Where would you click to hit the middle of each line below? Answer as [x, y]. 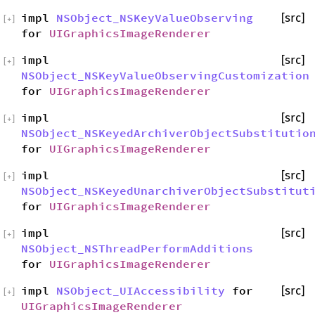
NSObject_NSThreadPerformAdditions [137, 248]
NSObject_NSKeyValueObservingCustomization [165, 75]
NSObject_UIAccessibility [141, 290]
